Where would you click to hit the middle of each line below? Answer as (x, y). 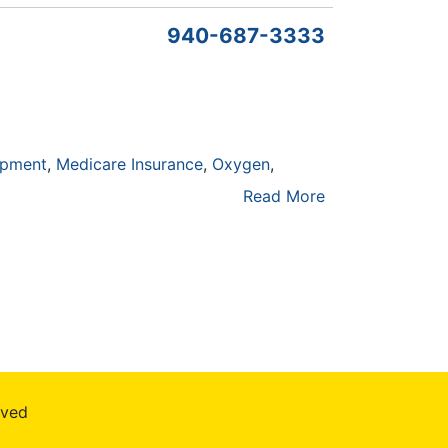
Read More (284, 196)
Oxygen (241, 164)
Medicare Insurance (130, 164)
